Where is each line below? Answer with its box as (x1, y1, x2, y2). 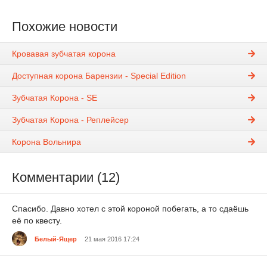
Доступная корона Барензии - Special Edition (12, 71, 186, 81)
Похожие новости (12, 19, 117, 34)
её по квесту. (12, 216, 62, 226)
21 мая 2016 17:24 (85, 235, 139, 243)
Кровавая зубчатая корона (12, 49, 116, 59)
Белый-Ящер (35, 235, 77, 243)
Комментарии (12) (12, 170, 120, 185)
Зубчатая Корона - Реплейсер (12, 115, 129, 125)
